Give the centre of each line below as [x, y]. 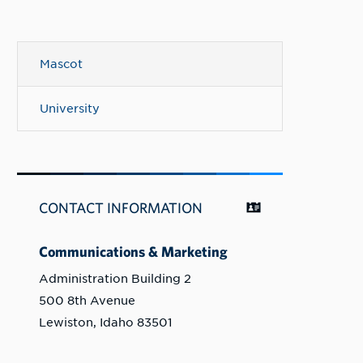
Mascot [61, 64]
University [70, 109]
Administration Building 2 [115, 279]
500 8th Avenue [87, 301]
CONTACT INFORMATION [121, 207]
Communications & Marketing [133, 251]
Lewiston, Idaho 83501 [106, 322]
